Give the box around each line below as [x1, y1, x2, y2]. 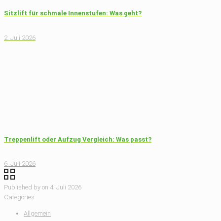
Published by [4, 184, 40, 191]
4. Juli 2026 [50, 184, 81, 191]
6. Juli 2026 [4, 160, 36, 168]
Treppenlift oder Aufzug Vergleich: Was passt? [4, 135, 151, 143]
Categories [4, 193, 35, 201]
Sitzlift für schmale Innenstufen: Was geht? [4, 9, 142, 17]
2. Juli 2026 [4, 34, 36, 41]
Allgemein [24, 210, 51, 218]
